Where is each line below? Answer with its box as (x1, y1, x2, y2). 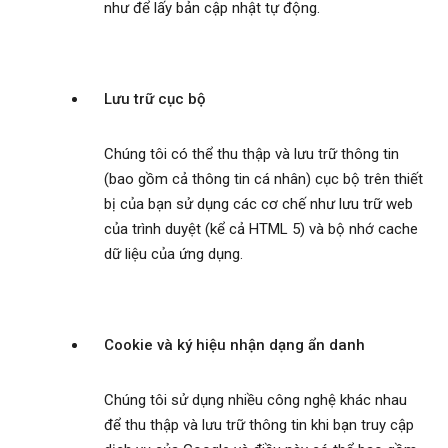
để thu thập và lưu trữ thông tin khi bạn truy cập (104, 416, 414, 435)
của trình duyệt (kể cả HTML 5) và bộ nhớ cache (104, 220, 418, 239)
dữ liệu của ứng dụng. (104, 245, 243, 264)
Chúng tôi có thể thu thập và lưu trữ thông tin (104, 145, 399, 164)
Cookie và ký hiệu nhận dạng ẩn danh (104, 336, 365, 355)
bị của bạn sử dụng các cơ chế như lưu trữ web (104, 195, 413, 214)
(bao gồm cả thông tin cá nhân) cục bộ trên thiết (104, 170, 423, 189)
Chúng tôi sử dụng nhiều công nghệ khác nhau (104, 391, 407, 410)
